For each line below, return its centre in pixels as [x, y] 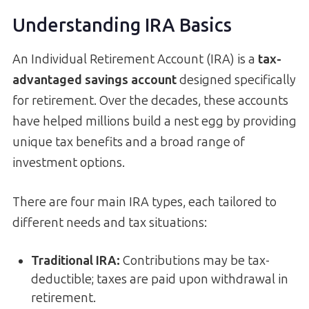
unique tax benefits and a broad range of [129, 142]
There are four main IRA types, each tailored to [144, 202]
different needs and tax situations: [110, 222]
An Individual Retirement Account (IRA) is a [135, 59]
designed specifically [236, 80]
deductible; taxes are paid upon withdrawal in [160, 279]
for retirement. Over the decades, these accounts [150, 100]
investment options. [69, 162]
